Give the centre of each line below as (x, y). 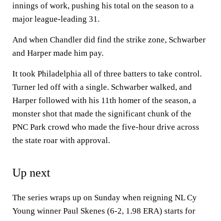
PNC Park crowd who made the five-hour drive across (106, 127)
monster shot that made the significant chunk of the (102, 114)
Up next (31, 173)
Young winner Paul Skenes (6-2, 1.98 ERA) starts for (104, 211)
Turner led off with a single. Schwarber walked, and (102, 87)
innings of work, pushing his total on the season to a (103, 6)
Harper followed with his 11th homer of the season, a (104, 100)
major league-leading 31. (56, 19)
